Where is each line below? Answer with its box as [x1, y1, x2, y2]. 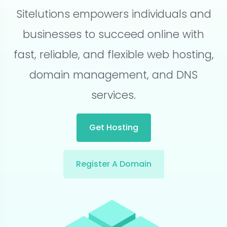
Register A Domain [75, 158, 152, 170]
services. [91, 88, 136, 102]
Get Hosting [89, 122, 138, 133]
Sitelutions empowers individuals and [16, 7, 211, 21]
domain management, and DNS [29, 67, 198, 82]
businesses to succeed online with [23, 27, 204, 42]
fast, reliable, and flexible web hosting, [13, 47, 214, 62]
